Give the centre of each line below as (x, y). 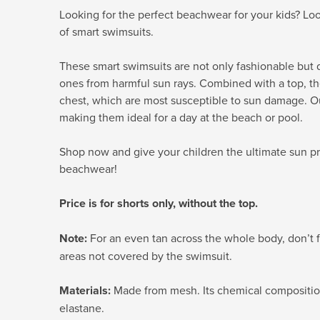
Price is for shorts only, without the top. (159, 204)
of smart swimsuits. (106, 32)
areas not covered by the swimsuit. (146, 256)
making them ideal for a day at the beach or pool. (181, 117)
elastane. (82, 308)
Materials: (85, 291)
